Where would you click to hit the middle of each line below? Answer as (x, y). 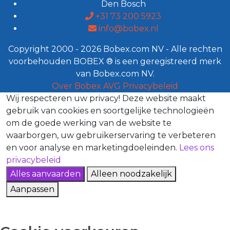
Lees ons (197, 148)
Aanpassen (32, 189)
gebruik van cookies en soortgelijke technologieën (110, 111)
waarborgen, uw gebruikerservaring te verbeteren (111, 135)
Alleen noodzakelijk (131, 174)
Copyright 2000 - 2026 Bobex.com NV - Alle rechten (115, 49)
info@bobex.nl (127, 28)
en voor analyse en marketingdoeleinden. (93, 148)
